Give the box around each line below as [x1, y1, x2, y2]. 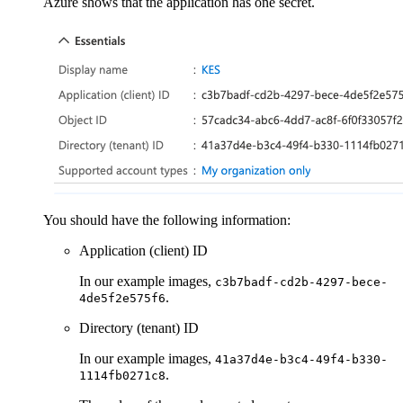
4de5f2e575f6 [79, 291, 166, 305]
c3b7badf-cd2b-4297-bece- [215, 274, 388, 289]
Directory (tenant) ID [79, 319, 199, 336]
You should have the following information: [43, 211, 291, 228]
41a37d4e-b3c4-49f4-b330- [215, 352, 388, 366]
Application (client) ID [79, 242, 208, 258]
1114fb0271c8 [79, 368, 166, 382]
